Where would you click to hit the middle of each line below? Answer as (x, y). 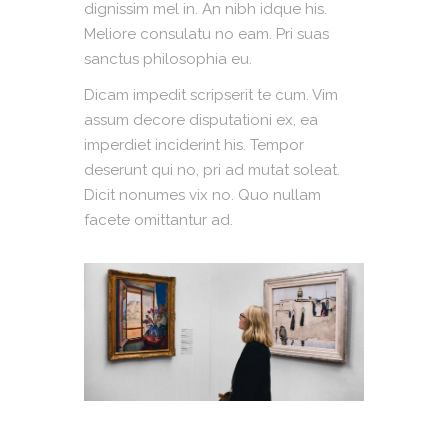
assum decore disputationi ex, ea (201, 119)
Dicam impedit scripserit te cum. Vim (211, 94)
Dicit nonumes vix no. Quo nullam (202, 194)
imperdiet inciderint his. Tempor (194, 144)
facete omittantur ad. (158, 219)
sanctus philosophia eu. (168, 58)
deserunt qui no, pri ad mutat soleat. (212, 169)
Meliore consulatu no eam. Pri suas (206, 33)
